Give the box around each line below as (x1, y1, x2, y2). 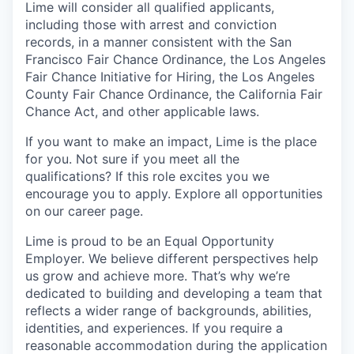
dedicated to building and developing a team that (25, 285, 322, 302)
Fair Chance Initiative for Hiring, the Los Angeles (25, 69, 314, 85)
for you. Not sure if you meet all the (25, 151, 239, 168)
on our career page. (25, 203, 143, 220)
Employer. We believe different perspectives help (25, 250, 318, 267)
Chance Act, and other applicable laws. (25, 104, 259, 120)
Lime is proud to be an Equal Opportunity (25, 233, 274, 250)
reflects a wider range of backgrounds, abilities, (25, 303, 311, 319)
